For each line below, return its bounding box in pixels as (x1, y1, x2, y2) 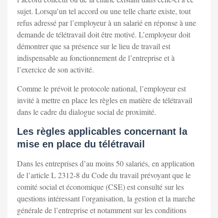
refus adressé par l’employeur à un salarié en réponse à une (17, 18, 196, 28)
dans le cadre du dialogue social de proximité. (17, 107, 156, 117)
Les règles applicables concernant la (17, 126, 187, 137)
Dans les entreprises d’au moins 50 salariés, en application (17, 158, 195, 169)
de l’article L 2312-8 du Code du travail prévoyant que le (17, 170, 191, 181)
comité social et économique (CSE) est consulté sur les (17, 182, 184, 192)
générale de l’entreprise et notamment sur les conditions (17, 205, 186, 216)
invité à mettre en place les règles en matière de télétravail (17, 95, 192, 106)
